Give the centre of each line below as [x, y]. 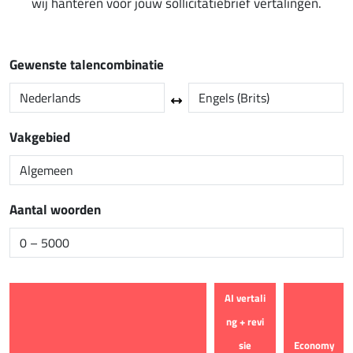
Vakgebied [40, 137]
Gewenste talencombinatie [87, 65]
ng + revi [245, 321]
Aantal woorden [55, 210]
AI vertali [245, 298]
